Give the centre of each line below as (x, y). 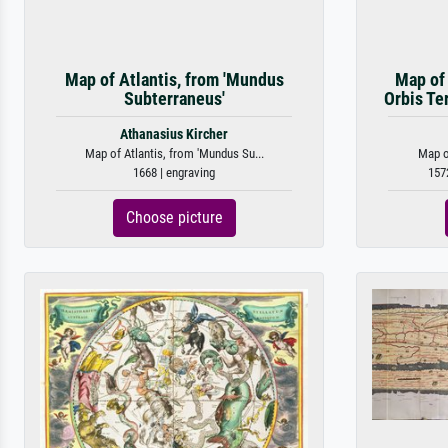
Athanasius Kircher (174, 134)
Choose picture (174, 217)
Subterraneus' (174, 99)
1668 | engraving (174, 172)
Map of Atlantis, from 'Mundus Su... (174, 153)
